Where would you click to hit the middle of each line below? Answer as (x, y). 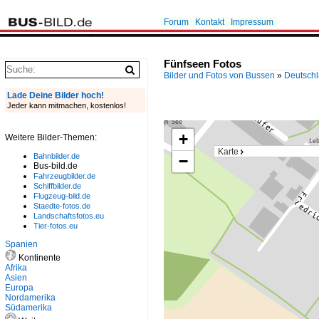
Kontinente (38, 258)
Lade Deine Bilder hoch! (56, 95)
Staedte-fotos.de (62, 206)
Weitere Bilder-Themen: (51, 137)
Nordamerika (30, 298)
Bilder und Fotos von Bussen (219, 75)
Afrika (16, 268)
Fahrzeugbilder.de (64, 176)
